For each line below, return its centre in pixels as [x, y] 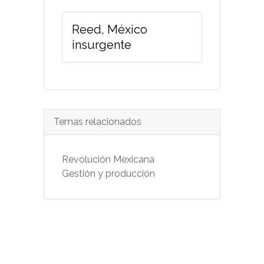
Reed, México [110, 29]
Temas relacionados [98, 121]
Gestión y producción [108, 173]
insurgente [102, 44]
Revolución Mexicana [108, 159]
